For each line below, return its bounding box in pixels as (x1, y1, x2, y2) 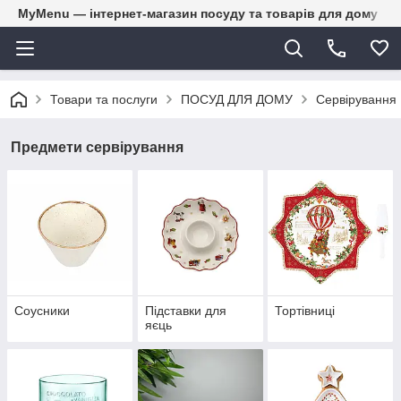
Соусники (14, 303, 70, 319)
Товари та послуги (50, 92, 158, 107)
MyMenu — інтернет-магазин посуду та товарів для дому (18, 6, 378, 21)
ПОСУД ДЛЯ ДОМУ (181, 92, 293, 107)
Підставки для (144, 303, 226, 319)
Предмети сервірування (11, 140, 183, 155)
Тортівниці (275, 303, 336, 319)
